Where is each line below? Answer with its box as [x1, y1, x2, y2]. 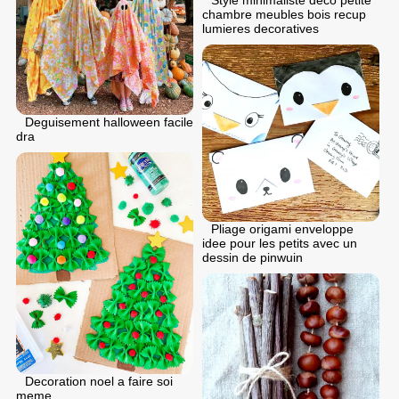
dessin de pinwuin [202, 249, 303, 265]
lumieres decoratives [202, 20, 319, 36]
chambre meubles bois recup [202, 6, 366, 21]
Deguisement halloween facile [25, 115, 193, 130]
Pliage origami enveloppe [211, 221, 354, 236]
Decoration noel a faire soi [25, 374, 173, 389]
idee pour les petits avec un [202, 235, 357, 250]
